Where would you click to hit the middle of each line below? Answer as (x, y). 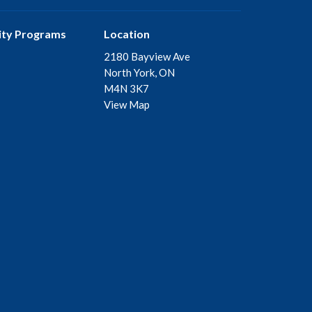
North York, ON (139, 73)
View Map (126, 105)
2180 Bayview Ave (147, 57)
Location (126, 33)
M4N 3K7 (126, 89)
